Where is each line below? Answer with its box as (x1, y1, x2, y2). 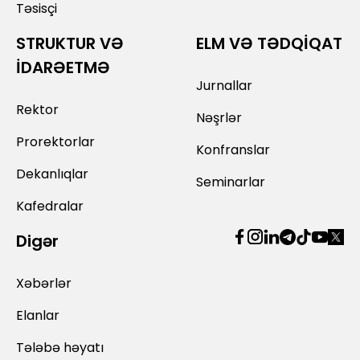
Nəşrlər (196, 108, 243, 127)
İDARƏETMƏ (16, 55, 110, 79)
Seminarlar (196, 172, 266, 191)
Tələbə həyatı (16, 337, 104, 357)
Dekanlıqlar (16, 164, 88, 183)
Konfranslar (196, 140, 271, 159)
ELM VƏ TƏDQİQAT (196, 31, 343, 55)
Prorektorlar (16, 132, 95, 151)
